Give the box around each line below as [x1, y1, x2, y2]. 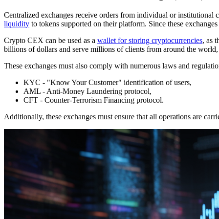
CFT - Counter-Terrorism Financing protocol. [23, 95, 164, 104]
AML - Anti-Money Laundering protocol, [23, 87, 152, 95]
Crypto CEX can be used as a [4, 36, 97, 44]
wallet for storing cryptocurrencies [97, 36, 202, 44]
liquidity [4, 19, 29, 28]
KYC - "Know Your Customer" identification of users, [23, 78, 192, 87]
